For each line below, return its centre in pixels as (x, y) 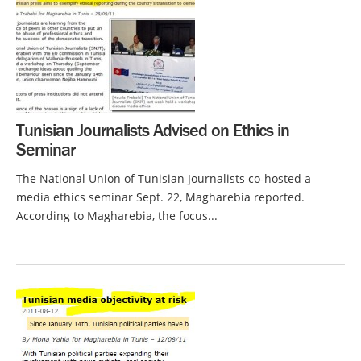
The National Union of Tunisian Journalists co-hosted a (164, 178)
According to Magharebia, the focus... (117, 216)
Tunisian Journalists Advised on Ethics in (153, 130)
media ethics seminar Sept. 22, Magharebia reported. (160, 197)
